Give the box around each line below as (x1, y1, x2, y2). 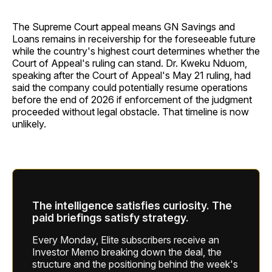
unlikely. (12, 118, 46, 131)
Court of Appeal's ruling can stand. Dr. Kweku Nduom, (12, 57, 247, 70)
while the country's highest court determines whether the (12, 45, 260, 58)
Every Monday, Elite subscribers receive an (32, 233, 219, 246)
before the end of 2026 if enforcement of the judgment (12, 93, 252, 106)
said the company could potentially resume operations (12, 81, 248, 94)
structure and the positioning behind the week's (32, 257, 238, 270)
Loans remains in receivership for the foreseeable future (12, 33, 256, 46)
